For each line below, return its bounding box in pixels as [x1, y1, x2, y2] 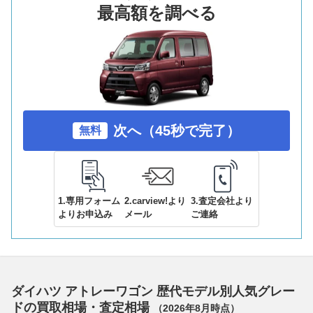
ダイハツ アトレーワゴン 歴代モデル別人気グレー [11, 284, 295, 299]
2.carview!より [124, 196, 186, 207]
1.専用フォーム [58, 196, 121, 207]
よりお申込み [58, 209, 113, 220]
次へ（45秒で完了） [113, 123, 240, 139]
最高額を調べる [96, 3, 217, 22]
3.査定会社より [190, 196, 253, 207]
